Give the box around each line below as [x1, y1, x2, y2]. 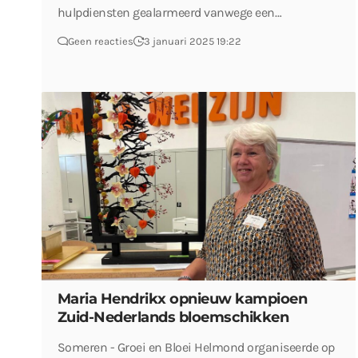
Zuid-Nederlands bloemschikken [57, 308, 289, 326]
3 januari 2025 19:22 [143, 34, 241, 47]
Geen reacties [67, 34, 133, 47]
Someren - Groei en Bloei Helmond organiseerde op [57, 339, 335, 355]
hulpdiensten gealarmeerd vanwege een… [57, 4, 282, 20]
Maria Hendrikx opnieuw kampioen [57, 289, 308, 308]
